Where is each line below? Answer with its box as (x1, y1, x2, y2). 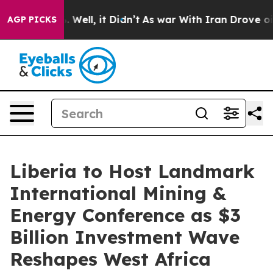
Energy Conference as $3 (10, 204, 241, 227)
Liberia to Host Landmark (10, 160, 255, 183)
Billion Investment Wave (10, 225, 239, 249)
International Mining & (10, 182, 226, 205)
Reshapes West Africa (10, 247, 211, 271)
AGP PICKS (7, 14, 57, 25)
